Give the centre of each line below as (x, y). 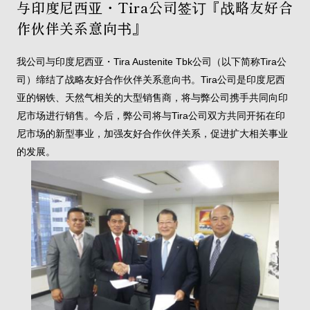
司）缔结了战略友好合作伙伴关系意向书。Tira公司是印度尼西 (151, 80)
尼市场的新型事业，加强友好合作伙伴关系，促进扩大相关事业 (152, 134)
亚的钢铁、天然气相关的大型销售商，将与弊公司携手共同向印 (152, 98)
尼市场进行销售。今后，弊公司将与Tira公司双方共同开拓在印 (151, 116)
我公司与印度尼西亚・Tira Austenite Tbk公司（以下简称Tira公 (151, 62)
